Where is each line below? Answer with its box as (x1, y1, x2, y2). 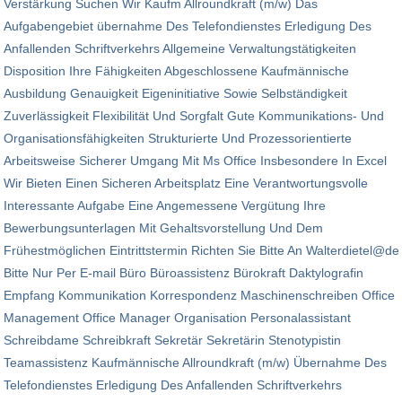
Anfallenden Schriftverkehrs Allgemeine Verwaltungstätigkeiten (4, 41, 356, 57)
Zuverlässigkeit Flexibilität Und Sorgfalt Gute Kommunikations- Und (4, 109, 384, 124)
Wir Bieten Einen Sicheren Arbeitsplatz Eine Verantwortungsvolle (4, 176, 368, 191)
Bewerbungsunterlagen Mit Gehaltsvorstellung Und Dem (4, 221, 323, 236)
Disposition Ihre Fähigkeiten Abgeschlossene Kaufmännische (4, 64, 349, 79)
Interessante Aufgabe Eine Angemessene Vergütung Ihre (4, 198, 326, 214)
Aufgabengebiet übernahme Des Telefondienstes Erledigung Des (4, 19, 371, 34)
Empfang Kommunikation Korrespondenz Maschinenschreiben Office (4, 288, 395, 303)
